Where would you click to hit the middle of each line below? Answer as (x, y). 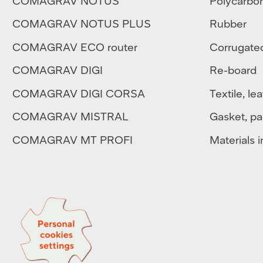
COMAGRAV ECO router (75, 46)
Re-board (233, 70)
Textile (226, 93)
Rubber (228, 23)
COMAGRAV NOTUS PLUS (81, 23)
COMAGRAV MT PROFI (72, 139)
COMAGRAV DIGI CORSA (78, 93)
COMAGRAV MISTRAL (70, 116)
